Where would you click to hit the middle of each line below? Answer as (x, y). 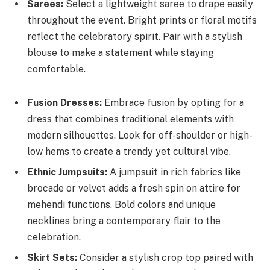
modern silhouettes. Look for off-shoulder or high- (140, 136)
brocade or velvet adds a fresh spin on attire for (134, 189)
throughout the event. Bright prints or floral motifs (142, 20)
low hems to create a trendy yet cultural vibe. (129, 152)
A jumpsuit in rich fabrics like (174, 172)
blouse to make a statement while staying (121, 53)
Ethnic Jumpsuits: (67, 172)
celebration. (54, 237)
